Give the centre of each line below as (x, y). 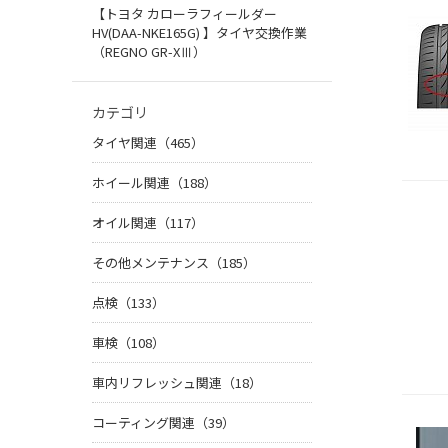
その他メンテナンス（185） (174, 263)
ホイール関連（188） (154, 183)
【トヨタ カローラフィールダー (184, 14)
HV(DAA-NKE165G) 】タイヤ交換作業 (199, 33)
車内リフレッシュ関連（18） (177, 383)
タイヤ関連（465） (148, 143)
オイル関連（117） (148, 223)
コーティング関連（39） (163, 423)
